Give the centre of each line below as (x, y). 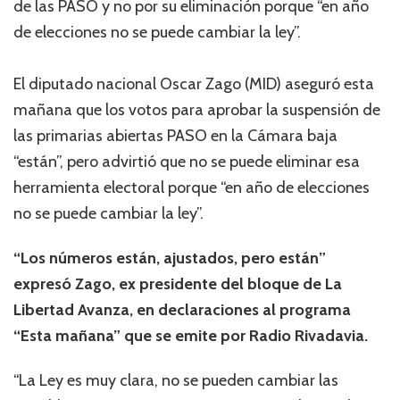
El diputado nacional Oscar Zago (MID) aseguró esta (194, 83)
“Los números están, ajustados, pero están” (170, 258)
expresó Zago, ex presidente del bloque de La (178, 283)
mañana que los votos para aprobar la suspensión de (197, 109)
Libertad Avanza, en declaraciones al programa (182, 309)
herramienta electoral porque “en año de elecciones (192, 187)
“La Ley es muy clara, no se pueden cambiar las (176, 380)
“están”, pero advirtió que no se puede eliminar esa (187, 161)
